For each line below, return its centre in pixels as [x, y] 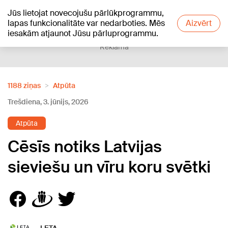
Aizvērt [199, 23]
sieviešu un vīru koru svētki [109, 167]
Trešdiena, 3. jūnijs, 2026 [48, 102]
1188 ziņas [24, 85]
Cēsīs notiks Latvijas [85, 147]
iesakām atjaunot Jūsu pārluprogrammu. [83, 33]
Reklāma [114, 47]
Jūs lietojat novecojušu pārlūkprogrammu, [86, 13]
